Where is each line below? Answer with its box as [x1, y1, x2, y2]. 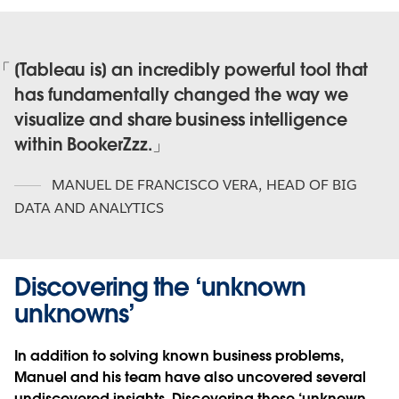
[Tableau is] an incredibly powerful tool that [14, 58, 369, 81]
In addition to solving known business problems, [14, 346, 344, 365]
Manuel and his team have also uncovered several [14, 367, 366, 387]
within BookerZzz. [14, 133, 152, 156]
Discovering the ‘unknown [14, 270, 305, 303]
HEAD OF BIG [265, 175, 357, 194]
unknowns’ [14, 297, 134, 330]
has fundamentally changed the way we [14, 83, 349, 106]
